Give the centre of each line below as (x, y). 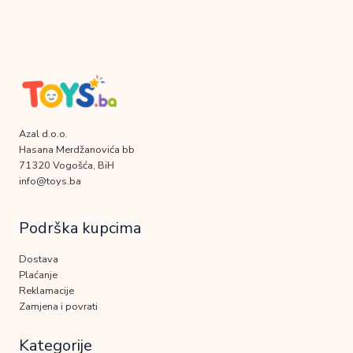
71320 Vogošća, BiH (67, 166)
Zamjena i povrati (58, 307)
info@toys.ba (50, 182)
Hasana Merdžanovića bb (77, 150)
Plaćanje (38, 275)
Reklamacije (46, 291)
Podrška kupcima (80, 229)
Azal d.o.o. (43, 134)
